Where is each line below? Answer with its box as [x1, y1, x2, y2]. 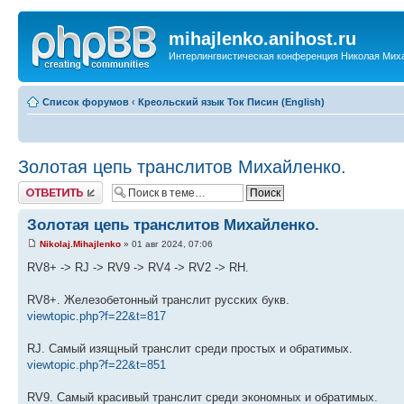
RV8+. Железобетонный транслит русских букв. [27, 292, 289, 307]
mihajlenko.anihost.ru [169, 29, 356, 49]
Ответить [18, 180, 61, 192]
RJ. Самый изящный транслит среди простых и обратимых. [27, 341, 353, 355]
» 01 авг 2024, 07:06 [121, 238, 213, 249]
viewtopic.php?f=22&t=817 [27, 308, 166, 323]
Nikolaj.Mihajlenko [40, 238, 121, 249]
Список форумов [42, 96, 129, 107]
